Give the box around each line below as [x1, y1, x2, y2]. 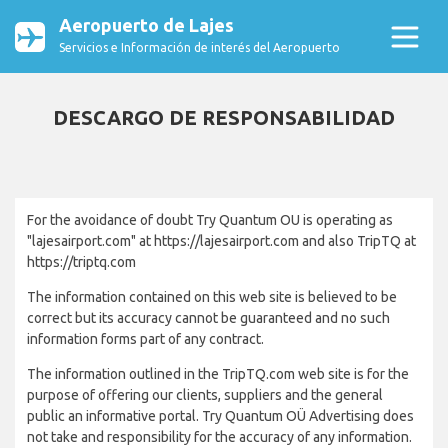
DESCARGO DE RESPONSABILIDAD [53, 106, 395, 129]
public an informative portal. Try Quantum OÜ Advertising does [27, 408, 414, 424]
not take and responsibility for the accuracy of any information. [27, 429, 412, 445]
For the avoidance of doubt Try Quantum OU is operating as [27, 212, 393, 228]
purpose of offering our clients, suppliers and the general [27, 387, 383, 403]
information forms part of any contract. [27, 331, 264, 347]
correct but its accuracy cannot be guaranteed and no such [27, 310, 390, 326]
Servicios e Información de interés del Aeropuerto [59, 41, 340, 54]
